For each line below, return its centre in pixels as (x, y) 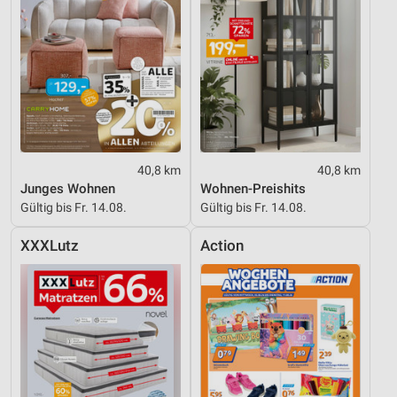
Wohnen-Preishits (253, 188)
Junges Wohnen (68, 188)
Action (222, 245)
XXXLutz (50, 245)
